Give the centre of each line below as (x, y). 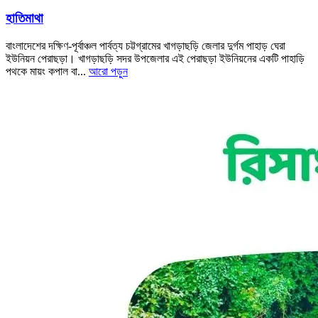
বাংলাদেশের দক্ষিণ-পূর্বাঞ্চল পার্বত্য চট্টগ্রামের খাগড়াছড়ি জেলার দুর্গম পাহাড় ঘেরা (146, 45)
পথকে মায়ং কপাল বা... (47, 71)
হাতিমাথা (24, 18)
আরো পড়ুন (108, 71)
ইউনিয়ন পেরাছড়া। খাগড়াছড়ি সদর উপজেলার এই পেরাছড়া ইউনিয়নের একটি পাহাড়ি (155, 58)
